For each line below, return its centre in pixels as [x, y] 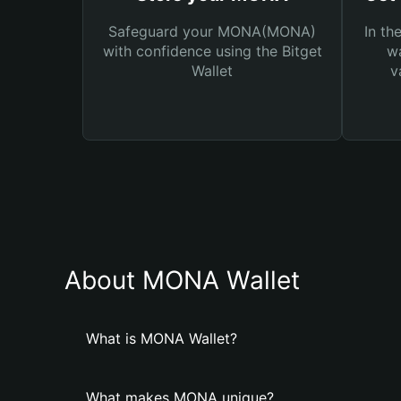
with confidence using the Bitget [212, 51]
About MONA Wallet [182, 280]
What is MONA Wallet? [162, 338]
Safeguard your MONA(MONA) [212, 31]
